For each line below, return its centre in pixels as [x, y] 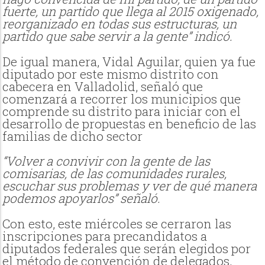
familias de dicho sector [73, 136]
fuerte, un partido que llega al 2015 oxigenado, [131, 12]
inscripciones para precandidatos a [105, 236]
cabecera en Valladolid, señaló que [103, 86]
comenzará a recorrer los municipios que [122, 98]
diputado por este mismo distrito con [111, 74]
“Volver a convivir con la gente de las [106, 161]
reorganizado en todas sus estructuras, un [120, 24]
